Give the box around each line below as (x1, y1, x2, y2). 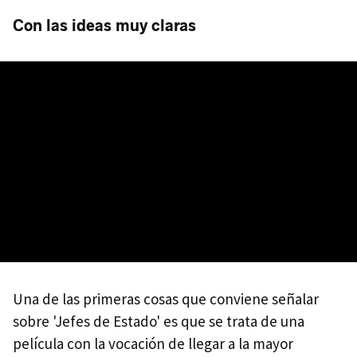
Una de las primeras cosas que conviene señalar (13, 289, 319, 308)
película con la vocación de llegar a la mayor (13, 334, 293, 353)
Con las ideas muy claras (13, 16, 196, 35)
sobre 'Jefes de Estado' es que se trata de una (13, 312, 304, 331)
